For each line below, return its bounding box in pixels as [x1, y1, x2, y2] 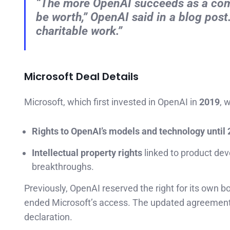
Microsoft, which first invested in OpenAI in [24, 97, 199, 108]
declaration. [24, 212, 72, 223]
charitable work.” [36, 24, 122, 39]
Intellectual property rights [32, 147, 142, 159]
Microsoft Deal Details [24, 69, 139, 84]
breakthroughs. [32, 161, 94, 172]
